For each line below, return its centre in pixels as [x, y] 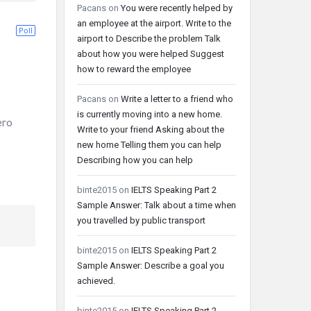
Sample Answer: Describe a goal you [151, 266]
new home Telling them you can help [149, 145]
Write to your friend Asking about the [151, 129]
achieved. [96, 281]
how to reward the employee [134, 69]
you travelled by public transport [141, 220]
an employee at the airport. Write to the [154, 23]
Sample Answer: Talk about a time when [157, 205]
